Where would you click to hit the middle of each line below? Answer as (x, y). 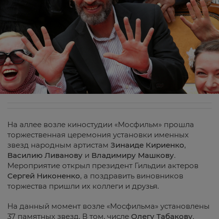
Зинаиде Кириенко (147, 145)
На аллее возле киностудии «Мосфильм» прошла (101, 124)
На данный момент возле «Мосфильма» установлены (109, 206)
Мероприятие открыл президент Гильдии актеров (103, 165)
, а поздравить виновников (132, 175)
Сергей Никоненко (44, 175)
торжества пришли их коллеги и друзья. (83, 186)
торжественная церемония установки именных (98, 134)
